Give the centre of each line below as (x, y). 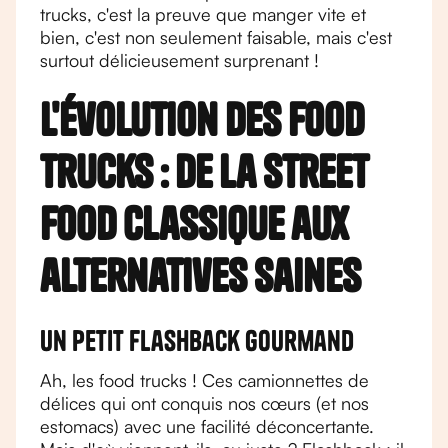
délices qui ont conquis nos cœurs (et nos (204, 403)
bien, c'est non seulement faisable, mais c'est (216, 37)
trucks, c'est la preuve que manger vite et (203, 14)
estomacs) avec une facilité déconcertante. (207, 426)
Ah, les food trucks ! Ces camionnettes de (204, 380)
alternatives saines (200, 275)
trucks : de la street (204, 171)
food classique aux (194, 223)
